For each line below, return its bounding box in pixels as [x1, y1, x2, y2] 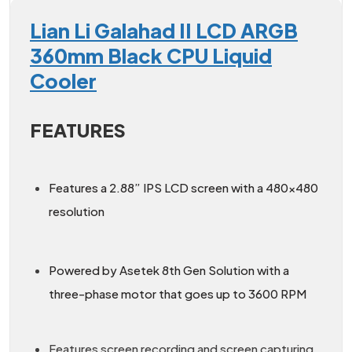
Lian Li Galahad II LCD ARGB [30, 17, 298, 43]
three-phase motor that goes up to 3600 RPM [49, 285, 306, 301]
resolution [49, 203, 104, 218]
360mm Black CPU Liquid [30, 42, 272, 68]
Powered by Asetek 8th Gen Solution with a [49, 262, 289, 277]
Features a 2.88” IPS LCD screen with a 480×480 [49, 179, 318, 195]
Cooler [30, 68, 97, 93]
